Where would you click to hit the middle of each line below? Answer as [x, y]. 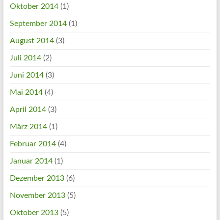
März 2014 [28, 127]
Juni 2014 [27, 75]
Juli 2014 [25, 58]
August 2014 [32, 41]
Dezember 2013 [37, 178]
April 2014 [28, 110]
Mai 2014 [26, 92]
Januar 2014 [31, 161]
